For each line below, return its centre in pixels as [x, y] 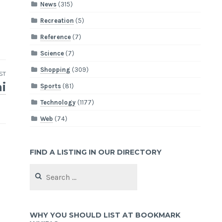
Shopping [55, 69]
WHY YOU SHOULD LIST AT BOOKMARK [105, 215]
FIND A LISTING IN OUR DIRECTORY [96, 152]
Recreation [57, 20]
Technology [58, 102]
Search [39, 168]
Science [52, 53]
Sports [51, 86]
